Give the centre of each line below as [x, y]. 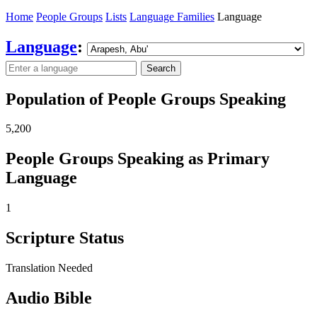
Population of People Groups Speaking [146, 99]
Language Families [172, 16]
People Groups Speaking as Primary [138, 159]
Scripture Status [65, 238]
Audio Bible [49, 298]
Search [161, 68]
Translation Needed [49, 268]
